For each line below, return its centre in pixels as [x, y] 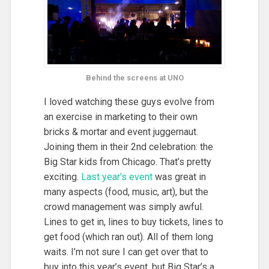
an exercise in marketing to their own [120, 117]
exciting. [62, 177]
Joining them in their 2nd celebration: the [128, 147]
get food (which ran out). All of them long [128, 237]
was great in [179, 177]
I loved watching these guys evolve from [129, 102]
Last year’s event [116, 177]
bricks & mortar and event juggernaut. [121, 132]
